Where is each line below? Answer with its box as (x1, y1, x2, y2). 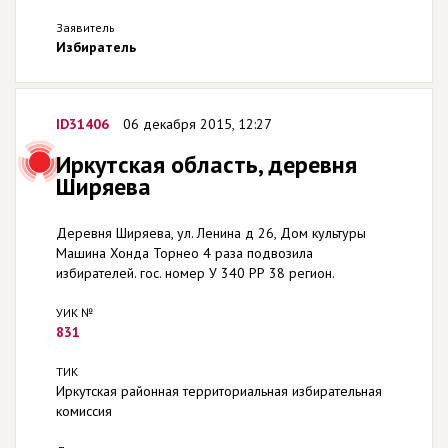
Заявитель (56, 20, 115, 35)
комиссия (56, 402, 112, 420)
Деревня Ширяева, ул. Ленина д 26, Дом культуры (56, 224, 366, 242)
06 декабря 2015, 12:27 (123, 115, 272, 133)
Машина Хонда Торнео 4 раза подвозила (56, 244, 313, 262)
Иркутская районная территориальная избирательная (56, 382, 382, 400)
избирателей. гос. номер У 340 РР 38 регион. (56, 264, 335, 282)
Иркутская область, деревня (56, 149, 357, 180)
